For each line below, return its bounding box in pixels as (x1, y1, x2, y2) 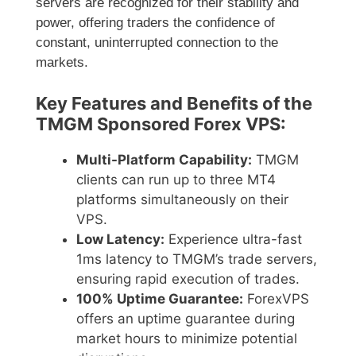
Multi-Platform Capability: (76, 151, 252, 168)
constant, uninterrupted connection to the (36, 35, 278, 51)
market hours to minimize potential (76, 330, 297, 346)
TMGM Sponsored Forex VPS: (36, 113, 286, 134)
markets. (36, 55, 88, 71)
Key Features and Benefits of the (36, 92, 312, 114)
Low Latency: (76, 230, 164, 247)
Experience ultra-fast (164, 230, 302, 247)
